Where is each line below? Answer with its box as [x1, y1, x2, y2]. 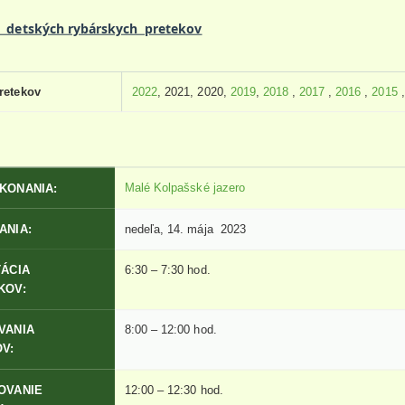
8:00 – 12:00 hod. [125, 323, 217, 337]
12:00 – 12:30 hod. [125, 382, 223, 397]
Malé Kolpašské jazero [125, 180, 245, 194]
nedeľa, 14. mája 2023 [125, 221, 246, 236]
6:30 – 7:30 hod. [125, 262, 211, 278]
